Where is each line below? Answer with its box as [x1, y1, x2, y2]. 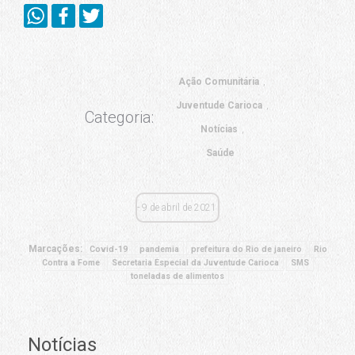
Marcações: [28, 243, 85, 255]
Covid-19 [89, 244, 128, 255]
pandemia [139, 244, 179, 255]
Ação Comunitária [178, 75, 259, 87]
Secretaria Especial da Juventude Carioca [111, 258, 279, 269]
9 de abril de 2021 [141, 201, 216, 213]
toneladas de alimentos [131, 271, 224, 282]
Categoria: [84, 107, 154, 127]
